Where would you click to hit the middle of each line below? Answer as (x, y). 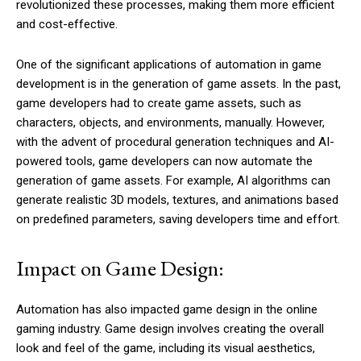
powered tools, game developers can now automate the (164, 162)
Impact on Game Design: (120, 268)
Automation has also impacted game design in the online (167, 310)
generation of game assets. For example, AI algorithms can (173, 181)
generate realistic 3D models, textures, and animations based (177, 200)
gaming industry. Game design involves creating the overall (170, 329)
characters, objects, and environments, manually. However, (170, 123)
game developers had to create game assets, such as (159, 104)
